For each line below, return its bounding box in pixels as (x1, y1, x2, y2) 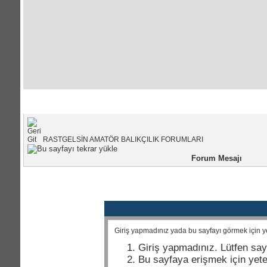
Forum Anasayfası (166, 97, 229, 105)
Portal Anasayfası (100, 97, 161, 105)
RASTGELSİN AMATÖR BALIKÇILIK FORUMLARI (43, 135, 203, 144)
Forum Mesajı (191, 154, 242, 163)
